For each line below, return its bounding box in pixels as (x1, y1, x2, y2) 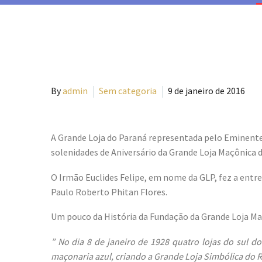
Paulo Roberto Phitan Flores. (51, 185, 167, 198)
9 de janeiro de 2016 (168, 85, 245, 96)
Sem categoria (99, 85, 157, 96)
